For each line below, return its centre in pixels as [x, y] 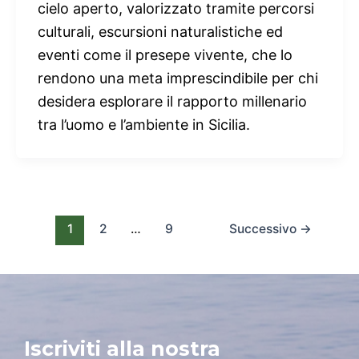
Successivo [264, 229]
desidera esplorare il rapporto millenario [172, 102]
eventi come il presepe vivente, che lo [165, 55]
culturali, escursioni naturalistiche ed [160, 32]
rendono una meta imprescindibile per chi [178, 79]
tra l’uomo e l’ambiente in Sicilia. [144, 125]
